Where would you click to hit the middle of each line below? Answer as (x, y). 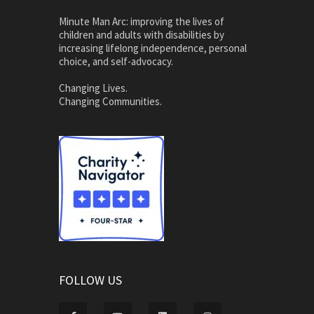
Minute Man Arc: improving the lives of (142, 22)
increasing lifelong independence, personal (153, 48)
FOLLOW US (90, 280)
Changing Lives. (93, 88)
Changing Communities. (110, 102)
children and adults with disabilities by (142, 35)
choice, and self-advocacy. (116, 62)
